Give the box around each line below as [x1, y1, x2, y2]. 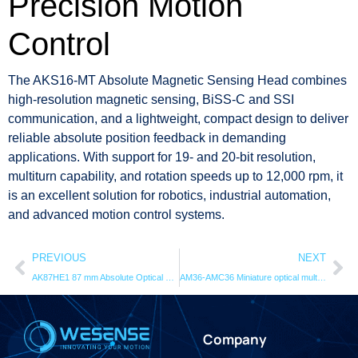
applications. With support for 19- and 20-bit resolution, [8, 150, 316, 164]
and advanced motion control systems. [8, 208, 225, 221]
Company [203, 330, 267, 348]
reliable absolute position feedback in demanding [8, 131, 286, 145]
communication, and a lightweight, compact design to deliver [8, 112, 348, 125]
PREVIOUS [32, 252, 86, 264]
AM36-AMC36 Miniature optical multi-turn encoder [316, 272, 326, 282]
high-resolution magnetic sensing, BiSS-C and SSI [8, 93, 294, 106]
